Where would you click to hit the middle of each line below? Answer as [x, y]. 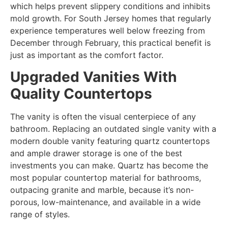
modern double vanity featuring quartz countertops [110, 141]
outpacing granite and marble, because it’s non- [102, 190]
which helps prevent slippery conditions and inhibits [110, 6]
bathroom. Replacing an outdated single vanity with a [113, 129]
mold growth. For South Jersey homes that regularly [111, 19]
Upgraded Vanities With [93, 77]
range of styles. [40, 214]
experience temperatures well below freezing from [108, 31]
